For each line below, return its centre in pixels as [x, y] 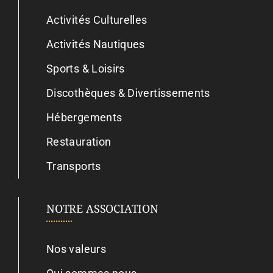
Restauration [79, 141]
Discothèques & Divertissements [128, 93]
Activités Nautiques [96, 44]
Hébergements [84, 117]
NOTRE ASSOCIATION [102, 208]
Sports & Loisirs [86, 68]
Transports [74, 166]
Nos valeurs [76, 249]
